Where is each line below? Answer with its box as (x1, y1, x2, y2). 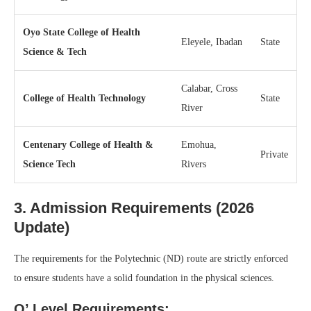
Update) (14, 218, 69, 236)
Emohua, (181, 139, 217, 150)
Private (260, 149, 288, 160)
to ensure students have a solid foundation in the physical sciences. (14, 272, 274, 283)
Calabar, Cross (181, 83, 237, 94)
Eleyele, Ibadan (181, 36, 242, 47)
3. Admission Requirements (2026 (14, 199, 254, 217)
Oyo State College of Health (23, 26, 140, 37)
